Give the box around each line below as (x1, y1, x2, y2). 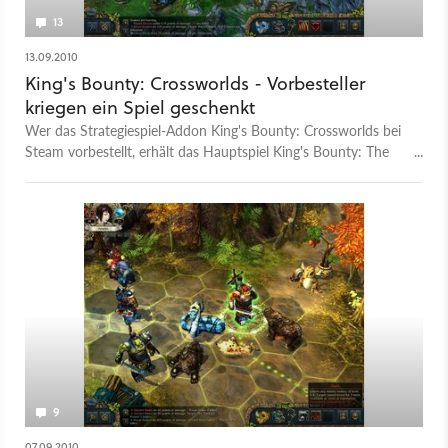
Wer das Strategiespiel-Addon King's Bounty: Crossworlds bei (25, 120, 401, 141)
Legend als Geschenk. (25, 162, 155, 183)
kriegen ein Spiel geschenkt (25, 95, 255, 121)
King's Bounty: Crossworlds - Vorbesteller (25, 71, 365, 97)
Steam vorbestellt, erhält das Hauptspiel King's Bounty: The (25, 141, 389, 162)
